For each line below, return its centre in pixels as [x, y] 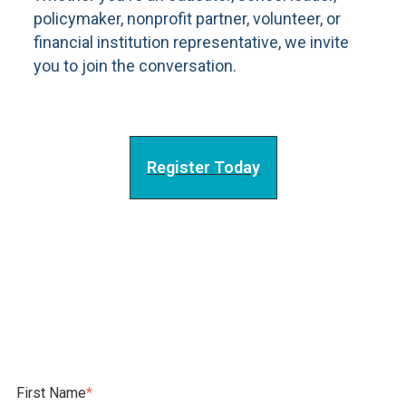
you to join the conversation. [135, 66]
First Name [51, 392]
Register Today [203, 167]
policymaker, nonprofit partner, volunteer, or [187, 19]
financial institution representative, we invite [191, 43]
